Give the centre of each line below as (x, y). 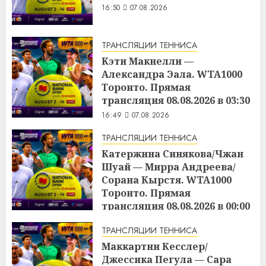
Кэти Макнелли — (148, 61)
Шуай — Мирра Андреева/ (169, 167)
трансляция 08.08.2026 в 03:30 (176, 100)
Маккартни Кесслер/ (155, 246)
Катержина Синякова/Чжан (172, 153)
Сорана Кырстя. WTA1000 (167, 180)
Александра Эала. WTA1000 (172, 74)
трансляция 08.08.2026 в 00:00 (176, 206)
